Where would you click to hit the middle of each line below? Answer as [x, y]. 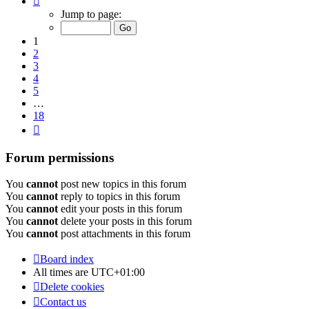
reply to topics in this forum [119, 197]
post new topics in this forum [122, 184]
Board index [67, 259]
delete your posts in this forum [125, 221]
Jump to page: [91, 14]
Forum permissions [60, 157]
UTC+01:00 [118, 272]
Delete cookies [72, 287]
